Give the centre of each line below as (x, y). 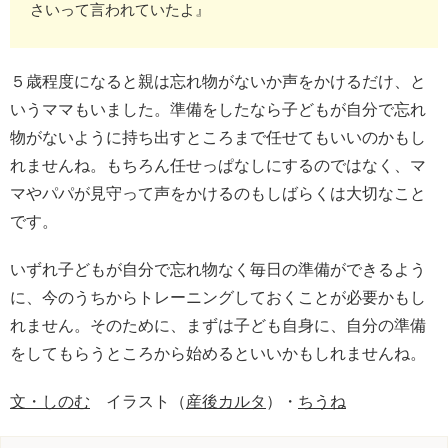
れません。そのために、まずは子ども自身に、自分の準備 (218, 325)
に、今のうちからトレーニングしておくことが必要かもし (218, 297)
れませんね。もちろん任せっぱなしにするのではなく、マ (218, 165)
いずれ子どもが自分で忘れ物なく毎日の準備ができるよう (218, 269)
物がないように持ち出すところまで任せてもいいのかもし (218, 137)
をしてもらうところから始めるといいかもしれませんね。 (218, 353)
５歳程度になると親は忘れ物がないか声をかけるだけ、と (218, 81)
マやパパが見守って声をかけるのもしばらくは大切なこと (218, 193)
